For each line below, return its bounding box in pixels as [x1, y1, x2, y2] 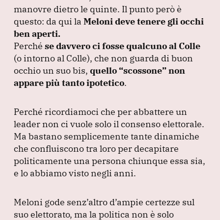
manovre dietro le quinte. [14, 3, 122, 15]
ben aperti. [14, 27, 60, 39]
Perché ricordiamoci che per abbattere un [14, 106, 187, 117]
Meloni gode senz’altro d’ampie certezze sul [14, 196, 194, 208]
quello [90, 64, 119, 76]
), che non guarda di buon [87, 52, 193, 64]
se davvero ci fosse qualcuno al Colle [43, 40, 200, 52]
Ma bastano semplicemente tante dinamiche [14, 130, 199, 142]
